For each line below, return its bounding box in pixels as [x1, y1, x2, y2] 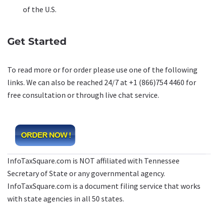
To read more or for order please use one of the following [7, 65, 198, 74]
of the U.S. [23, 4, 56, 14]
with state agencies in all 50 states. [7, 194, 124, 203]
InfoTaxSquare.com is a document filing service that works [7, 181, 200, 191]
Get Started [7, 36, 67, 47]
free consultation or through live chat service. [7, 90, 159, 100]
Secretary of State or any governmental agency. [7, 168, 165, 178]
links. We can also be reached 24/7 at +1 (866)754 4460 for [7, 77, 196, 87]
